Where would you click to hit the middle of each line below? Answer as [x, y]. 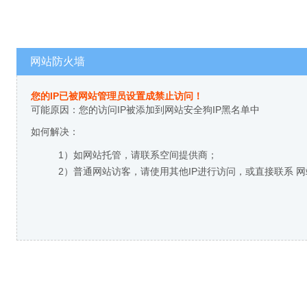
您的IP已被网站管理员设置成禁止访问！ [117, 96]
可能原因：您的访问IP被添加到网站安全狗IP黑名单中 [145, 110]
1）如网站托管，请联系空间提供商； [138, 155]
